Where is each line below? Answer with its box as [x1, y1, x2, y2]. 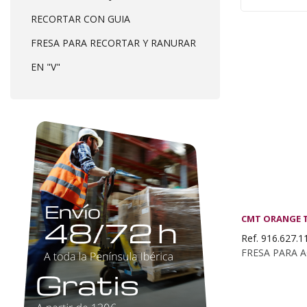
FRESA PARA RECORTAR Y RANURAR [31, 36, 196, 49]
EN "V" [31, 60, 60, 73]
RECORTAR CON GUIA [31, 12, 130, 25]
